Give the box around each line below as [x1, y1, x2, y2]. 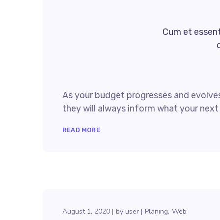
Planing [145, 207, 168, 216]
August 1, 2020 [62, 207, 110, 216]
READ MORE [62, 126, 100, 134]
